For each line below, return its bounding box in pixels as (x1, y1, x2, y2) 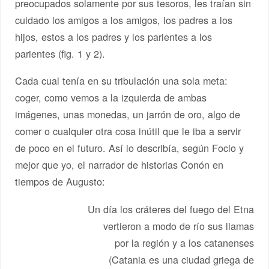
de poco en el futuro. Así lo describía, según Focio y (15, 141, 244, 156)
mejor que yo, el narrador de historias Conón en (15, 157, 224, 172)
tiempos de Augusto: (15, 174, 106, 189)
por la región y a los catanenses (114, 235, 254, 250)
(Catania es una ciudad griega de (108, 252, 254, 267)
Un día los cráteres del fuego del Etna (87, 202, 254, 217)
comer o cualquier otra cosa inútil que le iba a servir (15, 124, 241, 139)
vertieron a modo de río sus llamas (103, 219, 254, 234)
